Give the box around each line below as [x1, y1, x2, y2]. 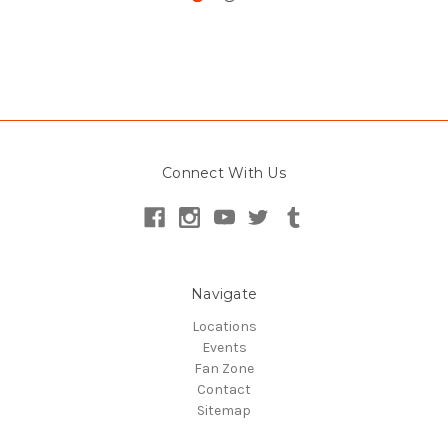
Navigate [191, 284, 257, 303]
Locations [191, 317, 257, 335]
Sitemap [197, 401, 251, 419]
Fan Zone [194, 359, 254, 377]
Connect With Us [162, 163, 286, 182]
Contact [197, 380, 251, 398]
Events [201, 338, 247, 356]
